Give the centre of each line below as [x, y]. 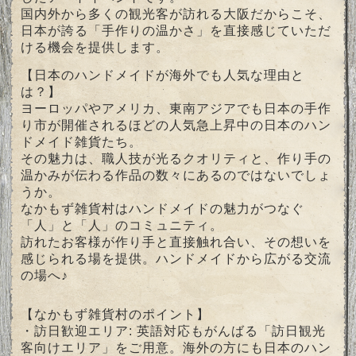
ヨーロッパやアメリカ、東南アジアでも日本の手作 [176, 108]
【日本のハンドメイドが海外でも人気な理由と [163, 75]
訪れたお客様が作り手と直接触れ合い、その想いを [176, 242]
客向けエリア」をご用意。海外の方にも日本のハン [176, 347]
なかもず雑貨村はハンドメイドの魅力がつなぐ [163, 208]
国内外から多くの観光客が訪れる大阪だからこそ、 [176, 14]
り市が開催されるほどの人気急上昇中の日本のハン [176, 125]
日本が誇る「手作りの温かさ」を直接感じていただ [176, 30]
